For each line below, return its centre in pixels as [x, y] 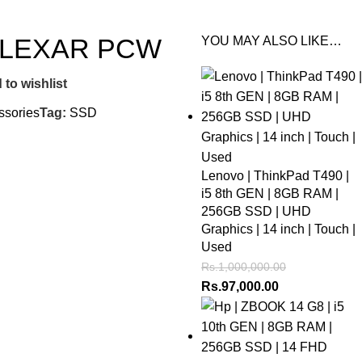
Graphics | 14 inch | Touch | [278, 229]
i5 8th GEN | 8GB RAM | [270, 194]
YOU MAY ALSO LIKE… [271, 41]
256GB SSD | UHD [256, 211]
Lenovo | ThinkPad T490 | [275, 176]
